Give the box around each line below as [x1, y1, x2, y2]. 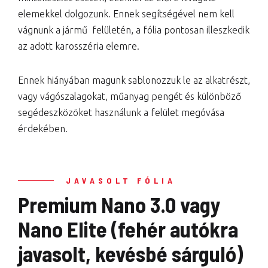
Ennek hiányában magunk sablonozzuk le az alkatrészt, [18, 75, 250, 86]
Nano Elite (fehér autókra [18, 216, 238, 242]
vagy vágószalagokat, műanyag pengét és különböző [18, 91, 241, 102]
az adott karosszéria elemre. [18, 41, 139, 52]
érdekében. [18, 123, 68, 135]
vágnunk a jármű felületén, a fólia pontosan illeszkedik [18, 25, 249, 36]
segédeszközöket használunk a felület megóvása [18, 107, 224, 118]
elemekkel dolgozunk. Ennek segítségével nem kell [18, 8, 234, 20]
